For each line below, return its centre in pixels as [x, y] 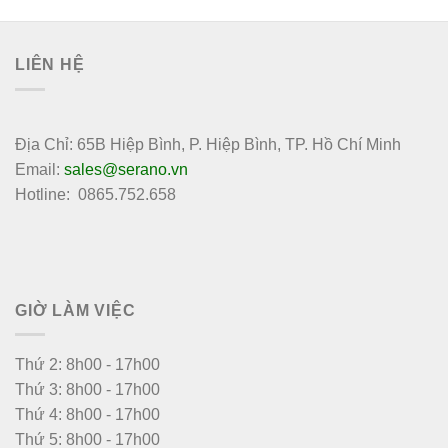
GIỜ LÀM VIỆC [75, 310]
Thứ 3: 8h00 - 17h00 [87, 390]
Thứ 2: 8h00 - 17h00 [87, 365]
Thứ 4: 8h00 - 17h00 [87, 415]
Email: [39, 170]
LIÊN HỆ [50, 65]
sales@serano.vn [126, 170]
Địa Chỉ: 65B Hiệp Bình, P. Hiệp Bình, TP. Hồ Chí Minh [208, 145]
